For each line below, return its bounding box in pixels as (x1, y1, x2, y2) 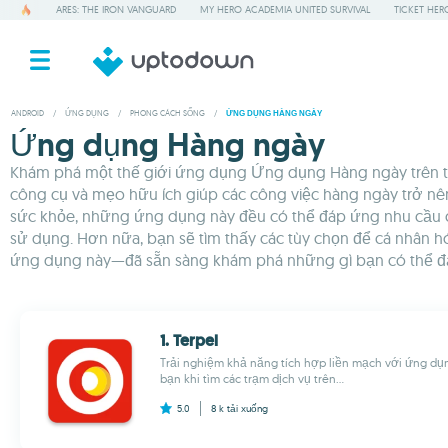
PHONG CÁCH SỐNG (130, 108, 205, 118)
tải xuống (227, 402, 268, 415)
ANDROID (11, 108, 44, 118)
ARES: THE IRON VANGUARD (56, 3, 176, 16)
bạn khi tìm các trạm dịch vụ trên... (160, 371, 344, 386)
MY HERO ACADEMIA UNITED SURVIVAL (200, 3, 370, 16)
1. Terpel (160, 330, 218, 351)
